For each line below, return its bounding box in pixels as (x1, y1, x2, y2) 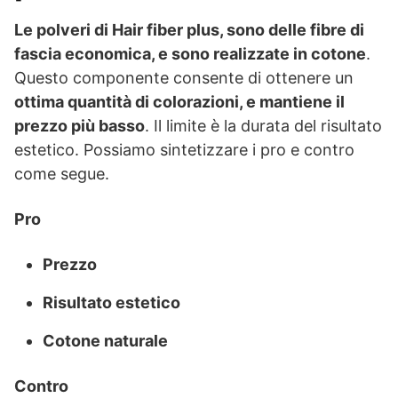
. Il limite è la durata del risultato (145, 116, 382, 136)
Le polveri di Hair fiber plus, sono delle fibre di (14, 20, 364, 40)
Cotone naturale (43, 331, 168, 351)
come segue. (14, 164, 109, 184)
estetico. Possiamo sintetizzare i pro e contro (14, 140, 354, 160)
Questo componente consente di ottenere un (14, 68, 354, 88)
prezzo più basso (14, 116, 145, 136)
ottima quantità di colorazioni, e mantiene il (14, 92, 345, 112)
